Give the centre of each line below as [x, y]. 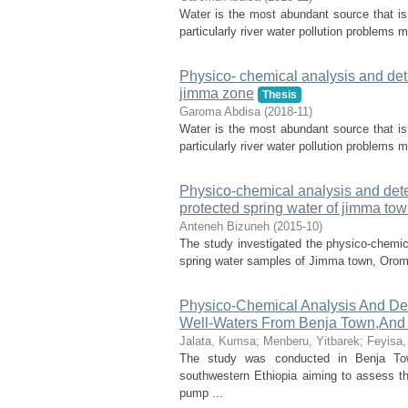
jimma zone [217, 93]
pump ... [201, 393]
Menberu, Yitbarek [311, 341]
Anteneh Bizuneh [224, 226]
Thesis [279, 95]
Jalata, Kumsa [218, 341]
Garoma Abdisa [220, 112]
